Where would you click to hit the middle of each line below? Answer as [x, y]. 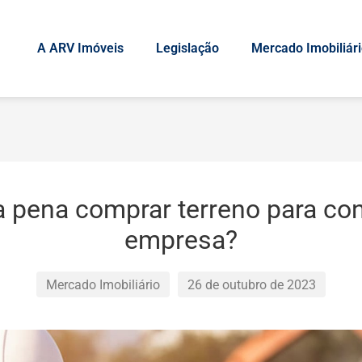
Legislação [187, 48]
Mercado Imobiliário [103, 285]
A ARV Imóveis [80, 48]
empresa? [181, 240]
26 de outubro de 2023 [252, 285]
